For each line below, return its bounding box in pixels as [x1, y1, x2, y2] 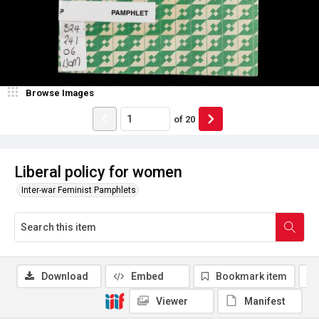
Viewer [156, 296, 188, 307]
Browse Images [26, 88, 94, 98]
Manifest [244, 296, 286, 307]
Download [41, 271, 88, 282]
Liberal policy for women [14, 163, 182, 181]
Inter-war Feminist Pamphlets [21, 185, 136, 195]
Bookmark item [216, 271, 287, 282]
